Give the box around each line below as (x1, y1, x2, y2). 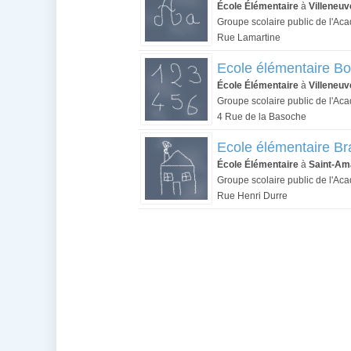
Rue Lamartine (217, 32, 280, 43)
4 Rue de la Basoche (217, 111, 306, 122)
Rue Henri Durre (217, 190, 288, 201)
